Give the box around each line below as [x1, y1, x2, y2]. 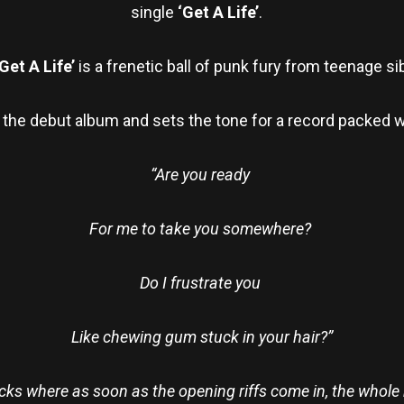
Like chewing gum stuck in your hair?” [71, 326, 333, 346]
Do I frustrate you [140, 272, 264, 292]
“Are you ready [151, 164, 253, 184]
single [131, 2, 178, 22]
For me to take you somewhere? [89, 218, 315, 238]
